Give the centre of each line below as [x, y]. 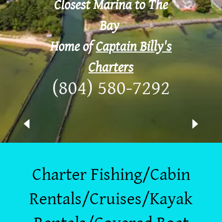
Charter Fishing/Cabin [111, 175]
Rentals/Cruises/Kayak [111, 199]
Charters [111, 67]
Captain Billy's [134, 47]
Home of [73, 47]
